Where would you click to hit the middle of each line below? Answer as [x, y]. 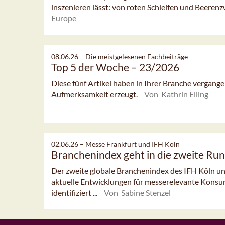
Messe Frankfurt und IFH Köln [133, 144]
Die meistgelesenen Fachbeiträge [137, 56]
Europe [64, 18]
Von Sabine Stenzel [137, 192]
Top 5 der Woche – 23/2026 [115, 67]
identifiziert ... [75, 192]
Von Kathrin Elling [176, 94]
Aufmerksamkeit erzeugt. [95, 94]
